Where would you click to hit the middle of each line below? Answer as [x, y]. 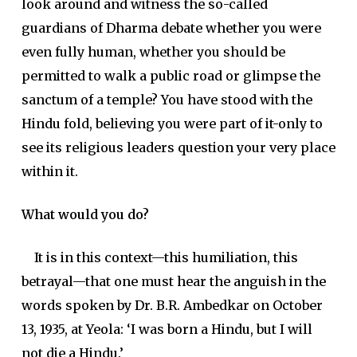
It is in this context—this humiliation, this [159, 257]
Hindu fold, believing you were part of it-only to [172, 124]
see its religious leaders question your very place [178, 147]
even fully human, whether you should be [153, 52]
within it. [49, 171]
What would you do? [85, 214]
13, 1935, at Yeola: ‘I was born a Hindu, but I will [167, 329]
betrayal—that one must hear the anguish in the [173, 281]
